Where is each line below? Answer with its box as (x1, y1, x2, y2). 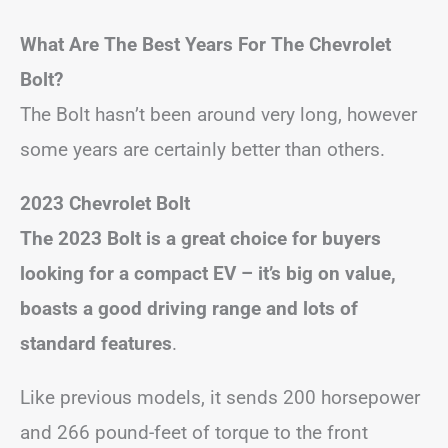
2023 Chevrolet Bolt (20, 191, 190, 215)
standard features (20, 331, 172, 355)
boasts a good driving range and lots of (20, 296, 358, 320)
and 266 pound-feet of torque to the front (20, 420, 368, 444)
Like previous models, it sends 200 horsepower (20, 385, 420, 409)
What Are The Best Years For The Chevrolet (20, 32, 391, 56)
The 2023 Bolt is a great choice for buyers (20, 226, 381, 250)
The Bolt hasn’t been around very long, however (20, 102, 417, 126)
